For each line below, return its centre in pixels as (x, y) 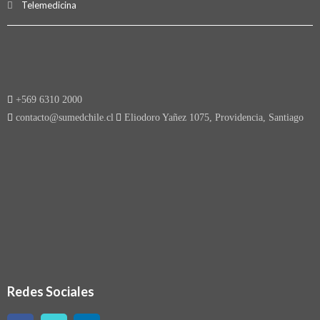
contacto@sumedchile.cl (63, 118)
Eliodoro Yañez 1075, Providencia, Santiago (212, 118)
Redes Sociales (51, 292)
